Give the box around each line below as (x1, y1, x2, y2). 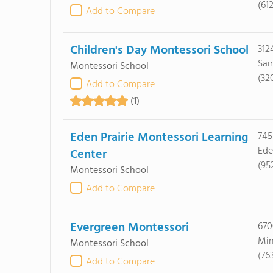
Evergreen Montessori (69, 218, 189, 238)
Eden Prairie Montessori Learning (69, 128, 248, 147)
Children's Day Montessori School (69, 41, 249, 60)
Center (69, 145, 107, 165)
